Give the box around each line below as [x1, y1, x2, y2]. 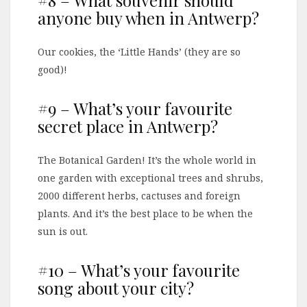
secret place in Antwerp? [38, 115, 218, 138]
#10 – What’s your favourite [38, 259, 240, 282]
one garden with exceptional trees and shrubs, [38, 171, 263, 185]
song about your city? [38, 277, 194, 299]
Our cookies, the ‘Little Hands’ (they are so [38, 45, 241, 59]
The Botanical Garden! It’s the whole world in [38, 153, 256, 167]
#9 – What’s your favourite [38, 97, 232, 120]
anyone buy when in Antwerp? [38, 7, 259, 29]
